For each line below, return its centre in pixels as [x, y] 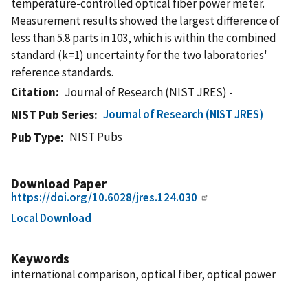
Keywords [40, 258]
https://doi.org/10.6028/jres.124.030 [104, 197]
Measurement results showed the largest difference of [145, 20]
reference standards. [62, 72]
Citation [33, 92]
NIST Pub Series [53, 114]
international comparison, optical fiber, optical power [143, 274]
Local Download [51, 218]
